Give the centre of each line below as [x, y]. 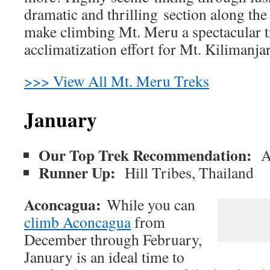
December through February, [113, 239]
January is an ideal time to [104, 256]
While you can [151, 204]
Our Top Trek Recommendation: [150, 155]
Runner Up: [82, 172]
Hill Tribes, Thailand [189, 172]
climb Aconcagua [77, 221]
